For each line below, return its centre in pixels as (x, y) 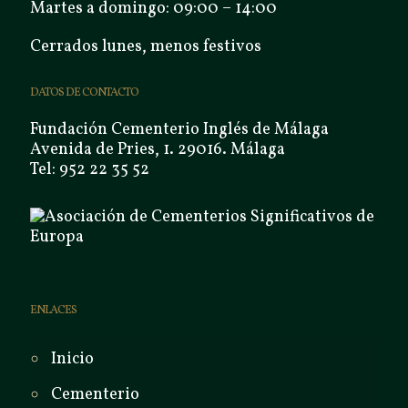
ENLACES (53, 310)
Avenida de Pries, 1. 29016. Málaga (158, 149)
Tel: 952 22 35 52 (90, 169)
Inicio (72, 359)
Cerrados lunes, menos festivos (146, 46)
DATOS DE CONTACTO (84, 92)
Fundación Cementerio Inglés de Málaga (179, 129)
